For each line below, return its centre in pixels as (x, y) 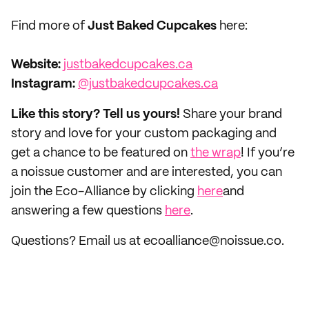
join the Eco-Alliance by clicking (104, 192)
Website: (37, 65)
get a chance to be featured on (101, 153)
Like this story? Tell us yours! (97, 114)
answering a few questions (88, 211)
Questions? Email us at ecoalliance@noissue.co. (148, 241)
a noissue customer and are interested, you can (147, 172)
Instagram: (43, 84)
